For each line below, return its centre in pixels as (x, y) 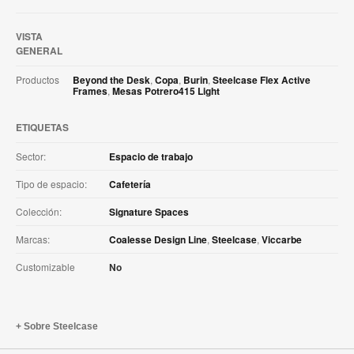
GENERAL (39, 50)
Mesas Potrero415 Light (166, 90)
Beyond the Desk (111, 79)
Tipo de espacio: (51, 183)
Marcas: (33, 239)
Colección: (39, 211)
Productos (38, 79)
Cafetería (130, 184)
